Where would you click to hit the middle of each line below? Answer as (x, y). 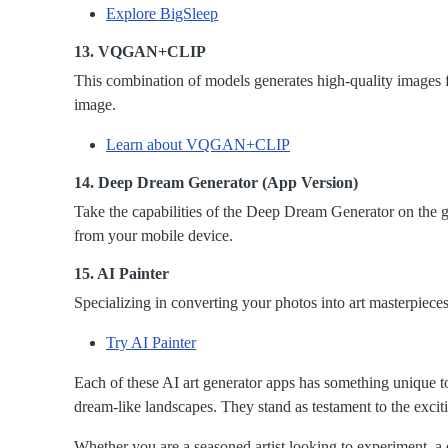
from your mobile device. (153, 236)
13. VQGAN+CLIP (140, 52)
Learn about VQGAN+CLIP (198, 145)
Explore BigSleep (162, 14)
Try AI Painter (151, 343)
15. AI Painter (121, 274)
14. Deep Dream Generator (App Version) (216, 183)
